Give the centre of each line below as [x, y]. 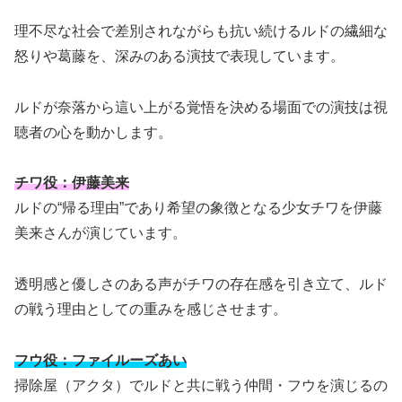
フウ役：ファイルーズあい [100, 360]
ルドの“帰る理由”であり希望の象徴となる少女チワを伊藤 [198, 208]
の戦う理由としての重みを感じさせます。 [151, 310]
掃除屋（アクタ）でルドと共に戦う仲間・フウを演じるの [201, 385]
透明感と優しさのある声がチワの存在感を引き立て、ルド [201, 284]
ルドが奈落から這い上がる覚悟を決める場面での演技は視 [201, 107]
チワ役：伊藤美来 [72, 183]
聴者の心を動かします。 [93, 132]
